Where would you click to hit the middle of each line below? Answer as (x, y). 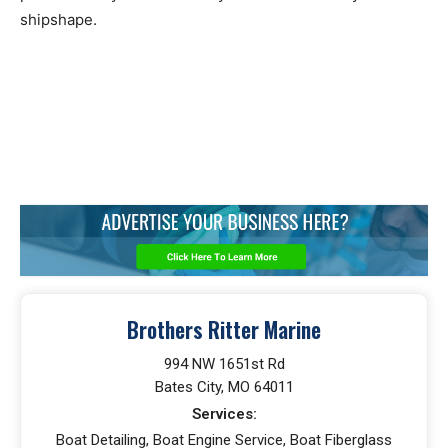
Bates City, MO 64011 (224, 387)
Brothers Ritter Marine (224, 329)
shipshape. (58, 19)
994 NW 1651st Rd (224, 364)
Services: (224, 414)
